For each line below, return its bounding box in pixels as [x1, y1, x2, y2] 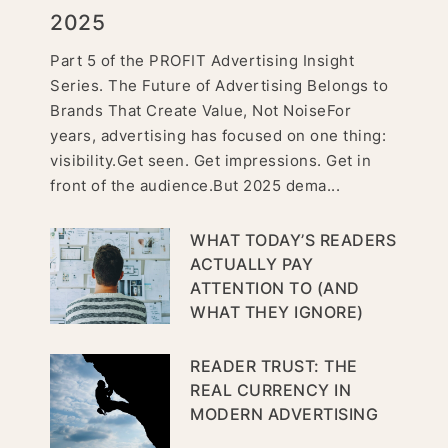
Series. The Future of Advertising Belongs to [50, 75, 388, 95]
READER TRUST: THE [190, 355, 358, 376]
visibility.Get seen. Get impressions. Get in [50, 150, 371, 170]
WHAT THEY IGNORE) [190, 301, 364, 322]
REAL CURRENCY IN [190, 379, 351, 400]
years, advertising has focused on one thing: [50, 125, 386, 145]
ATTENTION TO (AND [190, 277, 360, 298]
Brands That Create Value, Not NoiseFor [50, 100, 351, 120]
